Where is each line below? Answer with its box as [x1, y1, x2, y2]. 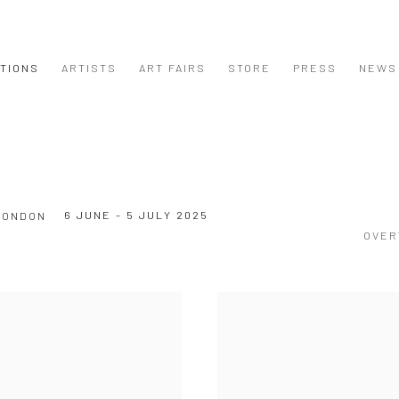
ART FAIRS [139, 60, 206, 75]
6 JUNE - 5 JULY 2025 [64, 208, 208, 223]
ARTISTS [61, 60, 117, 75]
